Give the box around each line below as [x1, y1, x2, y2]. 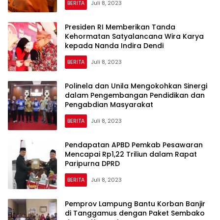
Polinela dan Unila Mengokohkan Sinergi [65, 81, 207, 91]
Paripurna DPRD [65, 158, 120, 168]
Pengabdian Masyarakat [65, 99, 153, 110]
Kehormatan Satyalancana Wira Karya [65, 31, 204, 41]
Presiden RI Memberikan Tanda [65, 22, 175, 32]
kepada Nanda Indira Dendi [65, 40, 164, 51]
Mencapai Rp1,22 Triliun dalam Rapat [65, 149, 197, 159]
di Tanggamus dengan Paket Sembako [65, 208, 205, 218]
